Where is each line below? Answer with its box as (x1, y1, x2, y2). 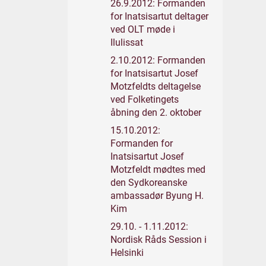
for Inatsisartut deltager (110, 11, 208, 22)
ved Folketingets (110, 94, 179, 105)
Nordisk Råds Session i (110, 234, 207, 245)
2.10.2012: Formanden (110, 55, 205, 66)
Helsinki (110, 247, 144, 258)
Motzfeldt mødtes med (110, 164, 205, 175)
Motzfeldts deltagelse (110, 81, 201, 92)
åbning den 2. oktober (110, 107, 201, 118)
